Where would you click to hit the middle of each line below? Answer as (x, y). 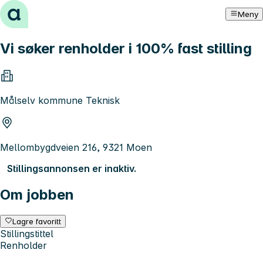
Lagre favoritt (37, 221)
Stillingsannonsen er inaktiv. (72, 168)
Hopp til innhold (41, 11)
